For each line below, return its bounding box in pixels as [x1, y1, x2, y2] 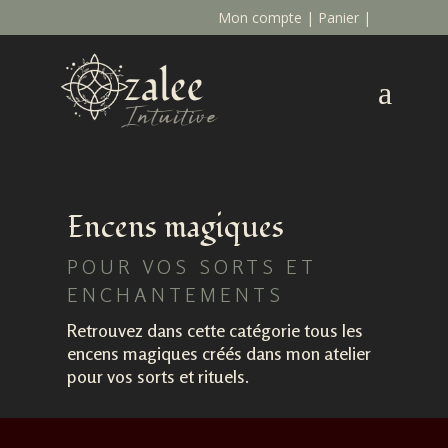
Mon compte [218, 8, 303, 27]
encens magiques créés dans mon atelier [67, 342, 372, 365]
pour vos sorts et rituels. [67, 365, 250, 388]
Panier [318, 8, 360, 27]
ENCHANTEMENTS [67, 282, 285, 308]
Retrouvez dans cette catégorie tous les [67, 319, 364, 342]
